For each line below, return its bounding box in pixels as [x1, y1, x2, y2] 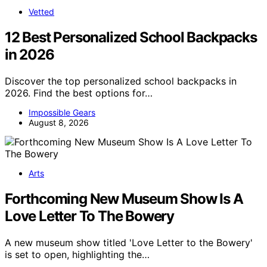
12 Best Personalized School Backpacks [5, 28, 257, 46]
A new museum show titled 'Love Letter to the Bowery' [5, 236, 253, 249]
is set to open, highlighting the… [5, 248, 150, 260]
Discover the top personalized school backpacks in [5, 74, 237, 87]
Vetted [29, 6, 54, 17]
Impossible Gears [29, 107, 95, 117]
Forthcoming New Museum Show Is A [5, 190, 243, 207]
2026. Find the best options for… [5, 86, 153, 99]
